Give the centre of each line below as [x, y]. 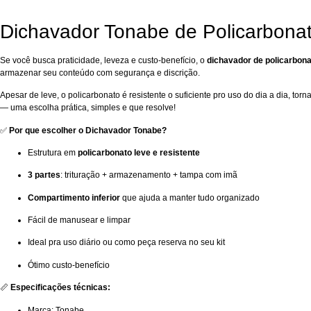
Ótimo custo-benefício [69, 265]
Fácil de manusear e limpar [79, 220]
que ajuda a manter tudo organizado [190, 197]
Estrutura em [53, 152]
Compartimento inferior [74, 197]
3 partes [44, 175]
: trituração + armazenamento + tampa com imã [149, 175]
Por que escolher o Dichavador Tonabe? [88, 130]
